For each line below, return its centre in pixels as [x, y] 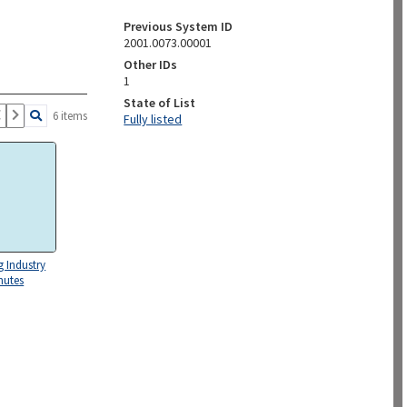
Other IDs [151, 65]
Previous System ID [179, 26]
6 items [70, 116]
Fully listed [153, 119]
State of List [160, 103]
